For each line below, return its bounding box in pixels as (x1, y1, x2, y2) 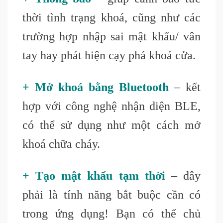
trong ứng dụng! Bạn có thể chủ (22, 207, 201, 221)
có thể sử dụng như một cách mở (22, 118, 201, 132)
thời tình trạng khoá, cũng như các (22, 11, 201, 24)
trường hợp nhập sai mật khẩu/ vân (22, 30, 201, 43)
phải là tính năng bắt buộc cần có (22, 188, 201, 202)
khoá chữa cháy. (22, 137, 100, 151)
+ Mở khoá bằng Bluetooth (22, 81, 169, 94)
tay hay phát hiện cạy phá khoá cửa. (22, 49, 196, 62)
